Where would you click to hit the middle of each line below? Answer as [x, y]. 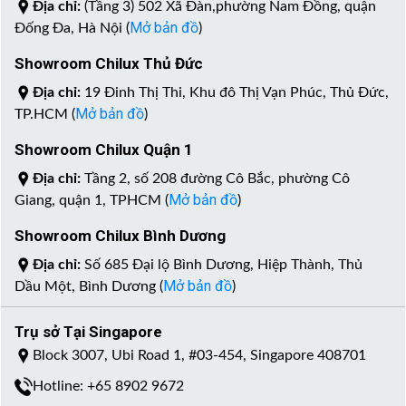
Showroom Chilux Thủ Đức [109, 63]
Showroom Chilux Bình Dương [120, 235]
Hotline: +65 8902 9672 [108, 386]
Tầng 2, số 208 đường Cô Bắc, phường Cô [215, 178]
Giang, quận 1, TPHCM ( [92, 200]
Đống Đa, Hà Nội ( [72, 28]
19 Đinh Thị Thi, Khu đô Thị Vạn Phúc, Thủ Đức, [235, 92]
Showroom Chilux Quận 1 [104, 149]
